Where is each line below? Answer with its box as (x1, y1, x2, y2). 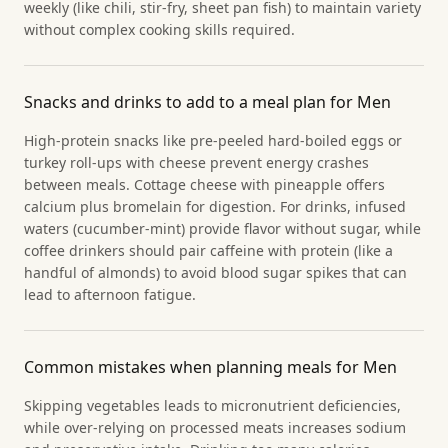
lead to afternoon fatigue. (24, 284, 196, 304)
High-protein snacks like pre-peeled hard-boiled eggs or (24, 130, 402, 150)
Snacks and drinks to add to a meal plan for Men (24, 90, 391, 113)
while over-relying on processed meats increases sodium (24, 417, 406, 437)
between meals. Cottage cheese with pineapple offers (24, 174, 385, 194)
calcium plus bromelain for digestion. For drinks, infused (24, 196, 406, 216)
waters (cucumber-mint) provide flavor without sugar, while (24, 218, 421, 238)
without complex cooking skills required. (24, 19, 295, 39)
